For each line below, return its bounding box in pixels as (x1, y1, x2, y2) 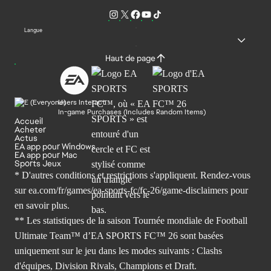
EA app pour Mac (15, 149, 77, 160)
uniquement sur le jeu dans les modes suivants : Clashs (15, 245, 222, 256)
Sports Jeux (15, 157, 61, 169)
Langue (24, 27, 42, 34)
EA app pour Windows (15, 140, 96, 152)
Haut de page (105, 52, 155, 64)
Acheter (15, 123, 46, 135)
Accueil (15, 115, 43, 126)
